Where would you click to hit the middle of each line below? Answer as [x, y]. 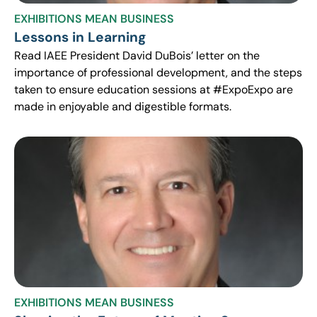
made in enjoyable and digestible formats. [123, 106]
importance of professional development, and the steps [158, 72]
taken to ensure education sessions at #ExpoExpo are [154, 89]
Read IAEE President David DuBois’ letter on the [137, 55]
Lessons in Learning [80, 37]
